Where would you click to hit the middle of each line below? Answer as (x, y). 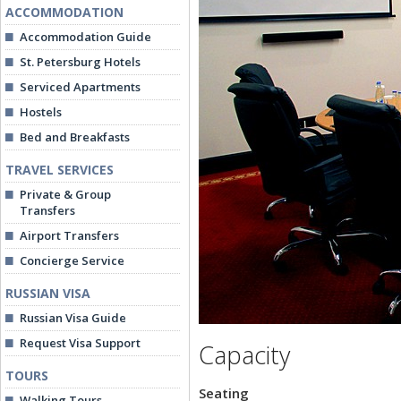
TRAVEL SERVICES (60, 170)
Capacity (244, 355)
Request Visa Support (80, 343)
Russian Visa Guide (73, 318)
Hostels (41, 112)
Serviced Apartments (80, 87)
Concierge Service (72, 260)
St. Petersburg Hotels (80, 62)
